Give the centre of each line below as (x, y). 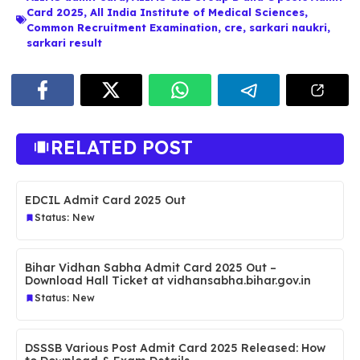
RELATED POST (122, 147)
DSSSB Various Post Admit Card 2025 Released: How (175, 348)
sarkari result (64, 42)
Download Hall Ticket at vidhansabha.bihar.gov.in (168, 280)
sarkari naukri (288, 27)
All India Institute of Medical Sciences (197, 12)
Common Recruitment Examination (122, 27)
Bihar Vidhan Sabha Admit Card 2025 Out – (151, 267)
